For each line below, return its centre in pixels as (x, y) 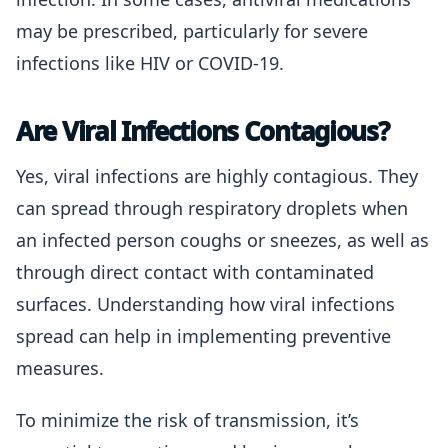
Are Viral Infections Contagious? (202, 131)
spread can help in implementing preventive (203, 336)
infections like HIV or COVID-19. (150, 63)
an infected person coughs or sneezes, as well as (222, 240)
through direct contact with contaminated (195, 272)
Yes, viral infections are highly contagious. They (217, 176)
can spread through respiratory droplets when (212, 208)
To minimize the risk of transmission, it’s (187, 420)
